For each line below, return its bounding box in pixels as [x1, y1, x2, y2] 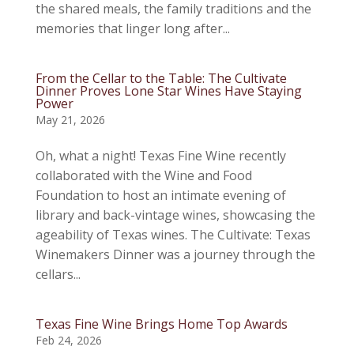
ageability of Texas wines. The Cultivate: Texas [35, 226, 311, 243]
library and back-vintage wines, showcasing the [35, 206, 315, 224]
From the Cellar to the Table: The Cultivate [35, 70, 287, 87]
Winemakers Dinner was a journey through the [35, 246, 315, 263]
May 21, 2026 [35, 112, 105, 127]
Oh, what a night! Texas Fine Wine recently [35, 147, 286, 164]
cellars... [35, 265, 81, 283]
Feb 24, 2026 [35, 333, 102, 348]
